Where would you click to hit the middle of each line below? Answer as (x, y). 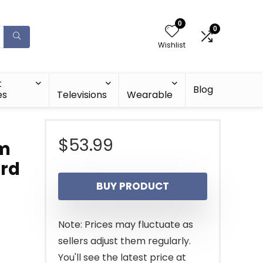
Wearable (150, 95)
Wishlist (172, 45)
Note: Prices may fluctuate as (126, 225)
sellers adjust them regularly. (124, 241)
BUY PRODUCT (133, 186)
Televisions (82, 95)
